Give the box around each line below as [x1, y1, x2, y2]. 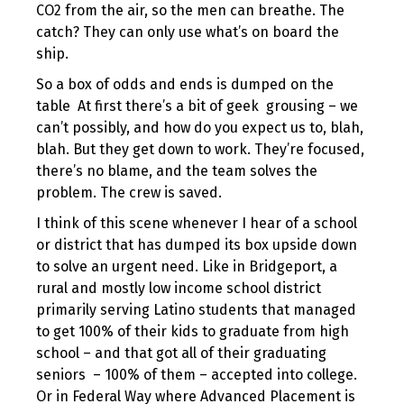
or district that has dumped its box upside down [36, 236, 357, 253]
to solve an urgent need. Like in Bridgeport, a [36, 258, 337, 275]
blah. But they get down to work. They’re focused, [36, 141, 368, 158]
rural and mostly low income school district [36, 280, 321, 297]
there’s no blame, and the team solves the [36, 162, 317, 179]
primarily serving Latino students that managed [36, 301, 356, 318]
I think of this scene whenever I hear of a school [36, 215, 357, 232]
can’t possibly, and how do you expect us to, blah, [36, 119, 363, 136]
